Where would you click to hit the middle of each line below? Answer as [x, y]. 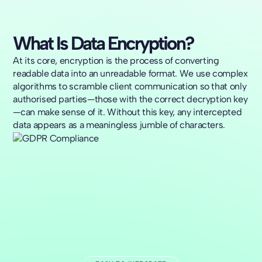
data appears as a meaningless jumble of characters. [119, 125]
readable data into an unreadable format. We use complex [130, 74]
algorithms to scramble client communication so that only [130, 87]
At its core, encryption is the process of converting [116, 61]
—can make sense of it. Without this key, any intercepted [127, 112]
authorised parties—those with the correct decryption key [130, 99]
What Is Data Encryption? [104, 44]
